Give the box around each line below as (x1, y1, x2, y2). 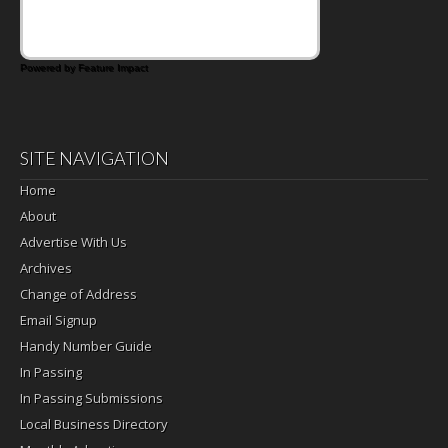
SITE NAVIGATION (20, 146, 169, 169)
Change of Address (20, 284, 137, 303)
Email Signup (20, 310, 97, 329)
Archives (20, 258, 72, 277)
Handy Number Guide (20, 336, 152, 355)
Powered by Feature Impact (20, 61, 148, 73)
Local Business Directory (20, 414, 168, 433)
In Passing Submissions (20, 388, 163, 407)
